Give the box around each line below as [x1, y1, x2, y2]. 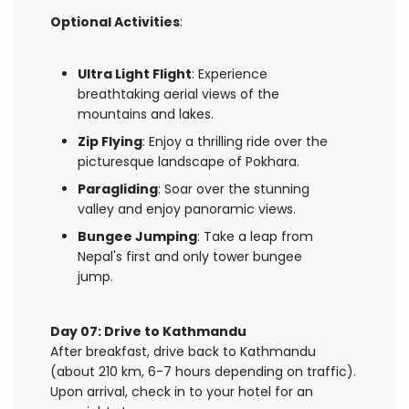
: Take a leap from [197, 227, 313, 246]
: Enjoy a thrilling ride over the [142, 132, 328, 151]
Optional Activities [50, 13, 180, 31]
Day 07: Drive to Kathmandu [50, 322, 246, 341]
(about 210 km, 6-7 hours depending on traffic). [50, 362, 356, 381]
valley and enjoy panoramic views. [78, 200, 296, 218]
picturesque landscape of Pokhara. [78, 152, 299, 171]
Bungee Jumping [78, 227, 197, 246]
